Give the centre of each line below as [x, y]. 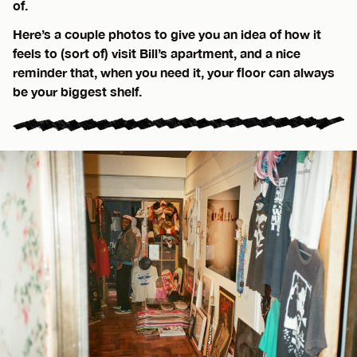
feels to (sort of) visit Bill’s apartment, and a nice [157, 53]
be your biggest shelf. [77, 91]
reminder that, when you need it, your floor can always [174, 72]
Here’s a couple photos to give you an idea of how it [167, 33]
